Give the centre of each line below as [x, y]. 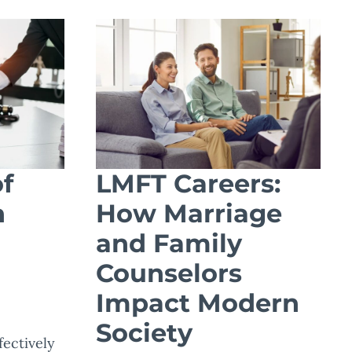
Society [144, 332]
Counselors [169, 273]
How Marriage [189, 213]
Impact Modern [198, 302]
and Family [169, 243]
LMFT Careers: [188, 183]
